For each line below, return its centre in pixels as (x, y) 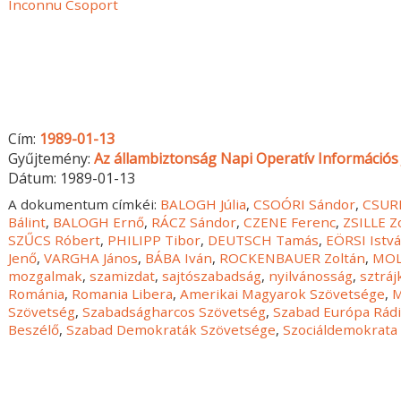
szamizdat (123, 275)
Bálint (27, 222)
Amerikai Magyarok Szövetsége (283, 293)
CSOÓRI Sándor (305, 204)
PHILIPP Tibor (154, 239)
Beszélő (34, 329)
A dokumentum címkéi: (85, 204)
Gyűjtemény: (51, 158)
